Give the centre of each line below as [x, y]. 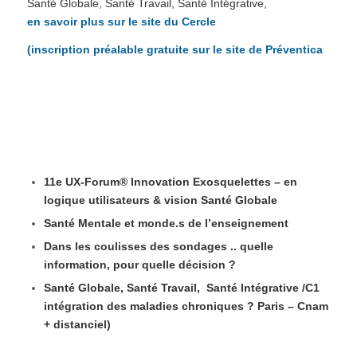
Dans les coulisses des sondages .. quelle [158, 246]
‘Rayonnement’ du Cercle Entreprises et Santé [176, 121]
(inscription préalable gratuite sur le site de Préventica [176, 50]
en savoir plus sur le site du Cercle [121, 22]
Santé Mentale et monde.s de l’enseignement [166, 223]
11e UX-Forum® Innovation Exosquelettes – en [170, 182]
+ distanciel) [82, 324]
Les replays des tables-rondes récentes [156, 102]
